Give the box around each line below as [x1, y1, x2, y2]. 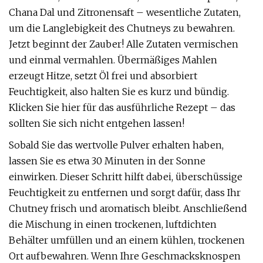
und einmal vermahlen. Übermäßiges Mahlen [9, 54, 217, 66]
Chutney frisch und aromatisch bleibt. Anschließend [9, 203, 247, 214]
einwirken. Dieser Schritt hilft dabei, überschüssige [9, 171, 242, 183]
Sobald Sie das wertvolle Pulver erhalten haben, [9, 139, 224, 151]
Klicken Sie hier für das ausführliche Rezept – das [9, 102, 235, 113]
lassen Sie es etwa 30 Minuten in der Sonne [9, 155, 205, 167]
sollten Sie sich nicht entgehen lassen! [9, 117, 184, 129]
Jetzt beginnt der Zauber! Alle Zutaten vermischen [9, 38, 238, 50]
